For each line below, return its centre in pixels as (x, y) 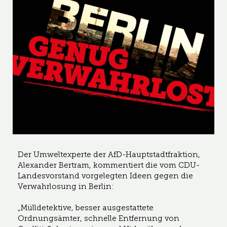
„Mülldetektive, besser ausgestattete (86, 207)
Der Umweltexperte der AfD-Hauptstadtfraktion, (109, 154)
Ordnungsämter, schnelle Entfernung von (99, 218)
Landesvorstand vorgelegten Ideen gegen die (105, 176)
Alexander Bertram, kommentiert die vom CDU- (109, 165)
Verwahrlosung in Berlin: (66, 186)
